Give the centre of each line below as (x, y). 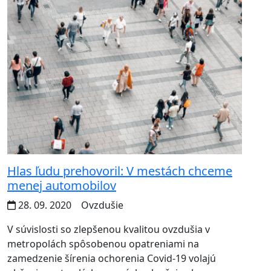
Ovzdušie (101, 205)
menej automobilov (62, 186)
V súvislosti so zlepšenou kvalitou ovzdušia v (109, 230)
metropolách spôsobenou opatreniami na (103, 244)
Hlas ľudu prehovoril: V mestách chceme (120, 171)
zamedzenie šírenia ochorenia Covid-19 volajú (112, 259)
